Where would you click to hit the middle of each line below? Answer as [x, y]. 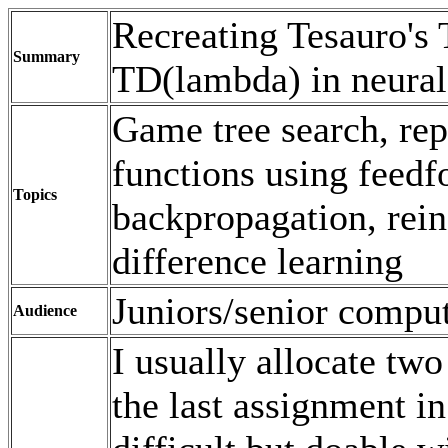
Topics [35, 194]
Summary [46, 56]
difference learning [257, 261]
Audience [45, 310]
